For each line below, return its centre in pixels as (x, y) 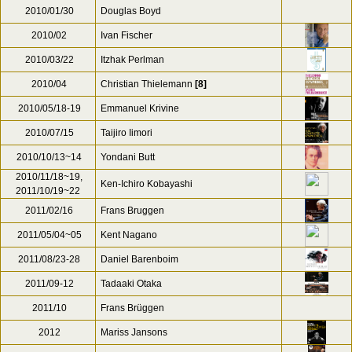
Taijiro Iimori (126, 133)
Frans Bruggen (132, 211)
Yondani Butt (128, 157)
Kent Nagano (129, 235)
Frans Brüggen (132, 308)
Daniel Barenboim (139, 259)
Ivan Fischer (126, 35)
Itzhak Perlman (132, 60)
